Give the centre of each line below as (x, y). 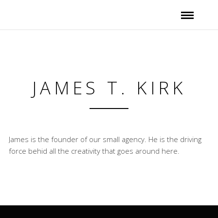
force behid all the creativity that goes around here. (94, 151)
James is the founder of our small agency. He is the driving (105, 139)
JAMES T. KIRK (109, 88)
